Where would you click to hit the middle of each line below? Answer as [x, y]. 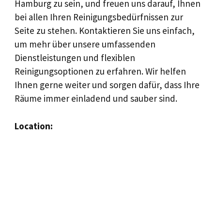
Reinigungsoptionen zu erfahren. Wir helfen [100, 71]
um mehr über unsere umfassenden [85, 44]
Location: [34, 126]
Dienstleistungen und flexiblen [75, 58]
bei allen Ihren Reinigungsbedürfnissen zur [99, 17]
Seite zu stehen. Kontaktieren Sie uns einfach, [105, 31]
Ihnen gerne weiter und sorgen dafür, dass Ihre [107, 85]
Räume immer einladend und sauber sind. [96, 98]
